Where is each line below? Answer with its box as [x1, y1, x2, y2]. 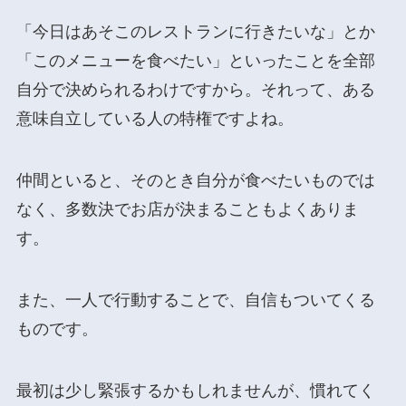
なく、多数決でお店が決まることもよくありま [15, 200, 359, 219]
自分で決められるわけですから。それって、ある [15, 81, 375, 100]
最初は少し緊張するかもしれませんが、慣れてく [15, 381, 375, 400]
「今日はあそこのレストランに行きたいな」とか [15, 23, 375, 42]
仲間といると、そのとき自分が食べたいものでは [15, 171, 375, 190]
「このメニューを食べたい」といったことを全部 [15, 52, 375, 71]
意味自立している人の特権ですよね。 [15, 110, 294, 129]
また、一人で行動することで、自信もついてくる [15, 291, 375, 310]
